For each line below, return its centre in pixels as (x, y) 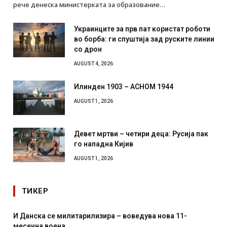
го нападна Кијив (104, 144)
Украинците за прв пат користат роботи (142, 29)
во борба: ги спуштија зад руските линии (144, 39)
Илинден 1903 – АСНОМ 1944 (124, 87)
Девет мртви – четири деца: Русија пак (141, 134)
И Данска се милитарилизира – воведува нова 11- (100, 216)
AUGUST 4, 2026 (93, 64)
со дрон (88, 49)
